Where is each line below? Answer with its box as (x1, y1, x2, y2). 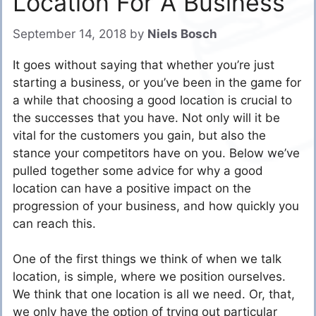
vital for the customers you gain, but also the (13, 128, 266, 142)
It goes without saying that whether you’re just (13, 57, 274, 72)
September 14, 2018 (13, 26, 126, 41)
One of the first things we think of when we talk (13, 252, 281, 267)
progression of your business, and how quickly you (13, 198, 299, 213)
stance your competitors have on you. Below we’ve (13, 145, 300, 160)
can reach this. (13, 216, 96, 231)
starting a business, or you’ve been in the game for (13, 75, 301, 90)
